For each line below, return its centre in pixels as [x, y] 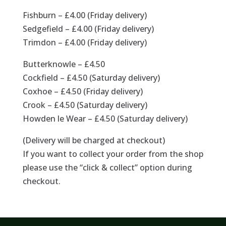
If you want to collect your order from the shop [113, 154]
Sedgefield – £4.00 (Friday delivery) [88, 29]
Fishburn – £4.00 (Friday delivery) [84, 15]
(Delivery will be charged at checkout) [94, 140]
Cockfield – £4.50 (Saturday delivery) [91, 77]
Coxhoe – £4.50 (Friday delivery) [82, 91]
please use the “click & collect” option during [107, 167]
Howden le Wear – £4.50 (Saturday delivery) [105, 118]
